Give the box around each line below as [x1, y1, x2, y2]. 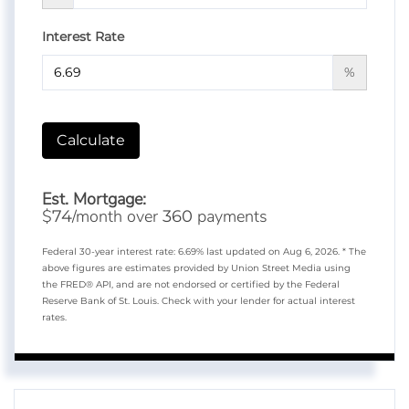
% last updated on [196, 245, 283, 257]
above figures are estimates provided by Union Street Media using [42, 261, 351, 274]
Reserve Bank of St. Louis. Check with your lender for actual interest [42, 294, 355, 307]
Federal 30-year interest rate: [42, 245, 178, 257]
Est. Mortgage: [42, 187, 146, 210]
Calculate [57, 131, 125, 149]
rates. [42, 310, 67, 323]
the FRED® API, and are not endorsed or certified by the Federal [42, 278, 340, 290]
